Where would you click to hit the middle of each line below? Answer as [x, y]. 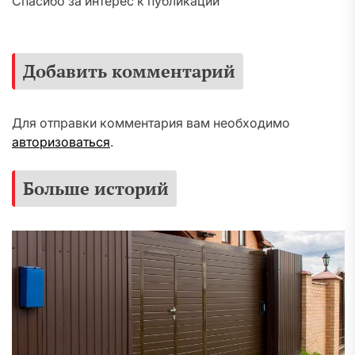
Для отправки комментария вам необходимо [151, 123]
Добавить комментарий [129, 71]
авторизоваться [61, 142]
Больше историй [96, 189]
